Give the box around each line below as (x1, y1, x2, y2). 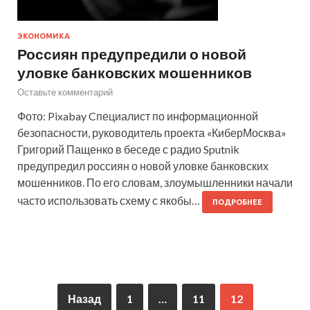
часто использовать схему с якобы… (17, 193, 202, 207)
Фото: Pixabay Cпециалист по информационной (17, 109, 258, 122)
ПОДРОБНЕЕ (212, 197, 262, 206)
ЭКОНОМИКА (17, 31, 70, 40)
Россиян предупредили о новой (17, 44, 246, 62)
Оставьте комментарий (17, 86, 113, 98)
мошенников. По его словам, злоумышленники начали (17, 175, 293, 189)
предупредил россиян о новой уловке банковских (17, 158, 268, 172)
